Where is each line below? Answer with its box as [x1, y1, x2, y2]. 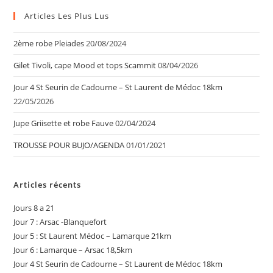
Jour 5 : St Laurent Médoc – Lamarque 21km [13, 230, 172, 241]
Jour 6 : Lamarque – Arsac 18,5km [13, 244, 133, 255]
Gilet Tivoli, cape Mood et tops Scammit [13, 60, 157, 71]
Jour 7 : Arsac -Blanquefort [13, 216, 107, 227]
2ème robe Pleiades [13, 38, 85, 49]
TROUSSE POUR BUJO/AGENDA [13, 140, 125, 151]
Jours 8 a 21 [13, 202, 55, 213]
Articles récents [13, 179, 82, 190]
